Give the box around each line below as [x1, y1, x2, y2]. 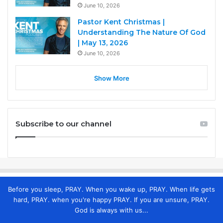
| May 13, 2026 [78, 38, 128, 47]
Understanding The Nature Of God [78, 27, 206, 37]
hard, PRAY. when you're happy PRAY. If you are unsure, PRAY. [13, 195, 210, 204]
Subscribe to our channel [15, 118, 111, 128]
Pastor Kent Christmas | [78, 17, 165, 26]
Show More [94, 74, 129, 82]
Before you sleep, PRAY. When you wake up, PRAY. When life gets [8, 185, 215, 193]
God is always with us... [75, 206, 148, 214]
